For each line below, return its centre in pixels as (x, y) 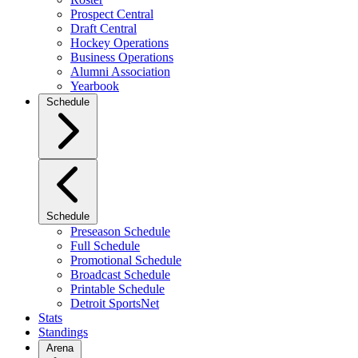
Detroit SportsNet (115, 303)
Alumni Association (120, 72)
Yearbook (95, 86)
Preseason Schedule (120, 231)
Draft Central (103, 28)
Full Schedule (105, 246)
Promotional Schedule (126, 260)
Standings (63, 332)
